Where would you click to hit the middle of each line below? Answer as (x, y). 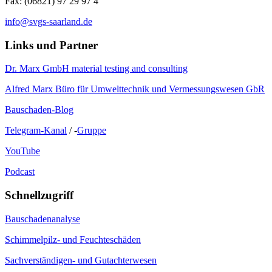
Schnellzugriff (39, 195)
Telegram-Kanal (36, 131)
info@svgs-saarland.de (49, 21)
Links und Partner (51, 45)
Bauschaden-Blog (39, 110)
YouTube (22, 151)
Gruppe (92, 131)
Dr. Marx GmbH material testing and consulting (96, 69)
